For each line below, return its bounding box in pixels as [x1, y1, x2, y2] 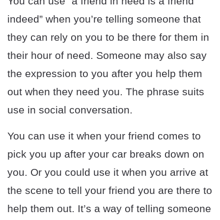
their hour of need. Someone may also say [7, 50, 207, 61]
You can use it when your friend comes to [7, 130, 201, 142]
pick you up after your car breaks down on [7, 148, 204, 160]
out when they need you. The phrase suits [7, 86, 204, 98]
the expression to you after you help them [7, 68, 202, 80]
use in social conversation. [7, 104, 133, 116]
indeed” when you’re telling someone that [7, 13, 201, 25]
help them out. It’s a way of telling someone [7, 203, 211, 215]
